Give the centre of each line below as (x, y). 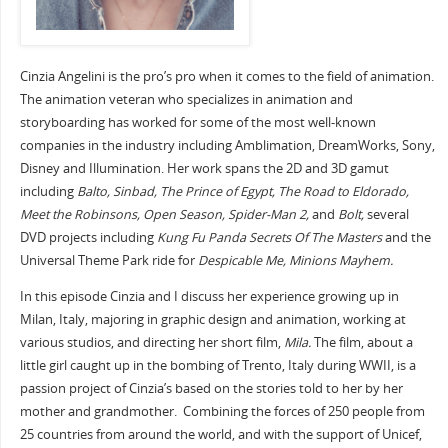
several (386, 215)
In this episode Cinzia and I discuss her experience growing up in (209, 296)
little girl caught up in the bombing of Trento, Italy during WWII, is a (217, 365)
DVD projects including (88, 238)
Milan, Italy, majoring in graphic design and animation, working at (212, 319)
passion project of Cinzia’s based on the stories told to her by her (211, 388)
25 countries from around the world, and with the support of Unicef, (220, 434)
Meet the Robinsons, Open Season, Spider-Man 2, (164, 215)
